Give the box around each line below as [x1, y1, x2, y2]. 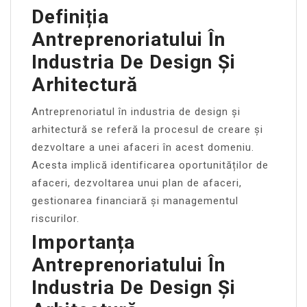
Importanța [32, 230, 135, 254]
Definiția [32, 5, 109, 28]
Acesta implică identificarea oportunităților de [32, 158, 269, 171]
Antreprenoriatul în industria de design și [32, 105, 241, 118]
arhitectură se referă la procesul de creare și [32, 123, 263, 136]
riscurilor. [32, 212, 79, 225]
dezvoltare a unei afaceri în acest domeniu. [32, 140, 254, 153]
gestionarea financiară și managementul [32, 194, 238, 207]
